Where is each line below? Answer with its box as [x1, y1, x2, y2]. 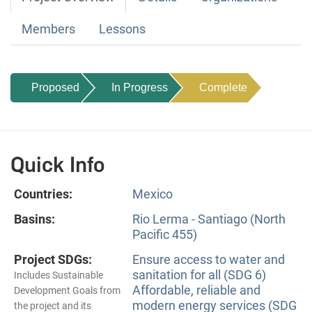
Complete [199, 81, 247, 93]
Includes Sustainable [14, 269, 103, 281]
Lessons [99, 21, 146, 36]
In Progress [111, 81, 168, 93]
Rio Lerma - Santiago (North [132, 211, 286, 226]
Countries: [14, 186, 72, 201]
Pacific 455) [132, 226, 197, 242]
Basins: [14, 211, 55, 226]
